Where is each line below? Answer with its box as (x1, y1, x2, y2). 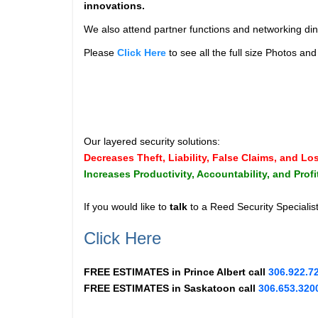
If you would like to (84, 200, 170, 212)
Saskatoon (184, 282, 236, 294)
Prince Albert (184, 265, 246, 278)
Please (84, 46, 117, 58)
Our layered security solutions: (84, 135, 220, 147)
